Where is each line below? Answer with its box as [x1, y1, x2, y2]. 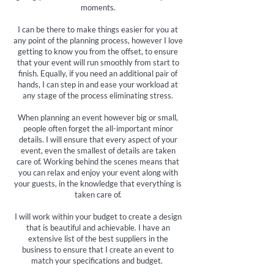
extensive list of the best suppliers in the [28, 234, 168, 243]
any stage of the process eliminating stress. [23, 91, 173, 100]
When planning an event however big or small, [18, 113, 178, 122]
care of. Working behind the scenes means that [17, 157, 179, 166]
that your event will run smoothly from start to [17, 57, 179, 67]
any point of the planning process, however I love [13, 35, 183, 45]
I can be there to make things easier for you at [18, 24, 178, 34]
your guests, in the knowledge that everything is [14, 179, 182, 188]
